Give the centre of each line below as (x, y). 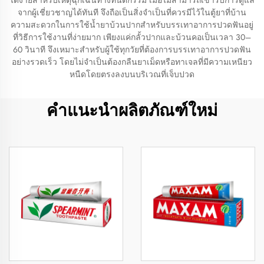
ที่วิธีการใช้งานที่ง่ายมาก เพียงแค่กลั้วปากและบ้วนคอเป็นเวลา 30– (132, 37)
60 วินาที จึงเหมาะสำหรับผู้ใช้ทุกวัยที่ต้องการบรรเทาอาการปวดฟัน (132, 49)
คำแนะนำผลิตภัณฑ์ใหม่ (132, 110)
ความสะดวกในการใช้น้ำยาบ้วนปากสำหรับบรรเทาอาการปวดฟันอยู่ (132, 25)
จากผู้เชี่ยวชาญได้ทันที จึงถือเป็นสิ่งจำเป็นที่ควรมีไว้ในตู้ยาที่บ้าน (132, 12)
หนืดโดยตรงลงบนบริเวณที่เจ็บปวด (132, 74)
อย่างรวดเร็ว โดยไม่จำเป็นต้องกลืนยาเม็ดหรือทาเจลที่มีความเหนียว (132, 62)
